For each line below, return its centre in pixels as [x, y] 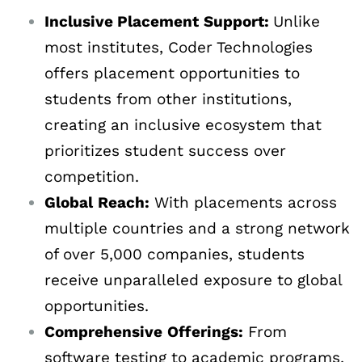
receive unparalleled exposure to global [193, 280]
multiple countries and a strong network [197, 229]
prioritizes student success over [165, 151]
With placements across [243, 203]
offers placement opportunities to [172, 74]
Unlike [297, 22]
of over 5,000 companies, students [175, 255]
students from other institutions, [168, 99]
